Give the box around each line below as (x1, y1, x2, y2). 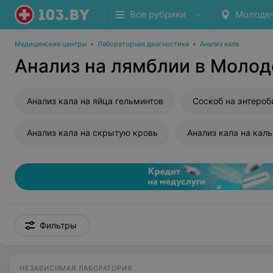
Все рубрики (130, 9, 186, 20)
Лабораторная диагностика (97, 40, 189, 48)
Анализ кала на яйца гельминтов (27, 96, 163, 106)
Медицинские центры (15, 40, 87, 48)
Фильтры (40, 220, 77, 230)
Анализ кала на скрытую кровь (27, 127, 158, 138)
